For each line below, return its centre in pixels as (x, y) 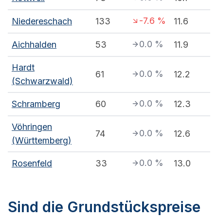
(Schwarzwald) (42, 81)
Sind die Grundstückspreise (104, 207)
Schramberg (36, 104)
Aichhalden (34, 45)
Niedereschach (42, 21)
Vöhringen (32, 127)
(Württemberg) (42, 141)
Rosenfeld (32, 163)
